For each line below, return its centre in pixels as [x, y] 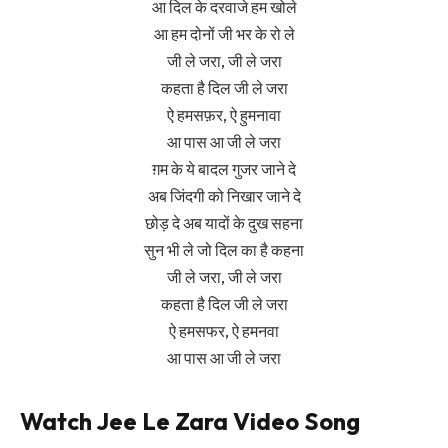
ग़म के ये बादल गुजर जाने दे [224, 168]
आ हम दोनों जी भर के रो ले [224, 33]
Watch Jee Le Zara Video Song [190, 421]
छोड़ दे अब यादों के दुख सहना [224, 222]
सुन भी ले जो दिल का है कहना [224, 249]
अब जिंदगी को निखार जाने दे [224, 195]
